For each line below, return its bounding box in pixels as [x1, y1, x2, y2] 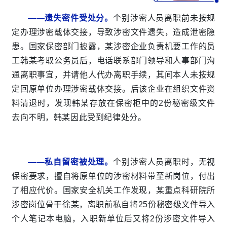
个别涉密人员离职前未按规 [113, 14, 216, 23]
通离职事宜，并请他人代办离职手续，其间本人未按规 [12, 70, 215, 80]
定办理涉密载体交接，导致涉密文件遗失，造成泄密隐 [12, 28, 215, 37]
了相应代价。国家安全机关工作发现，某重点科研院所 [12, 186, 215, 195]
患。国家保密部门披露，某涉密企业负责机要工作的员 [12, 42, 215, 51]
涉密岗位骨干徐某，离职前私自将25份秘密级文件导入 [12, 200, 215, 209]
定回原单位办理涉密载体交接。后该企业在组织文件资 [12, 85, 215, 94]
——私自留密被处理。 [28, 158, 113, 167]
